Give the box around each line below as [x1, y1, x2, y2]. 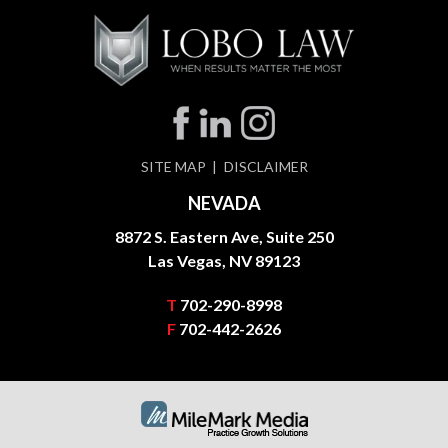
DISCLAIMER [223, 158, 308, 176]
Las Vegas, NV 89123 [148, 251, 300, 271]
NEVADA [187, 192, 261, 215]
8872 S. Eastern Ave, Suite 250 [114, 227, 334, 247]
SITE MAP [140, 158, 206, 176]
